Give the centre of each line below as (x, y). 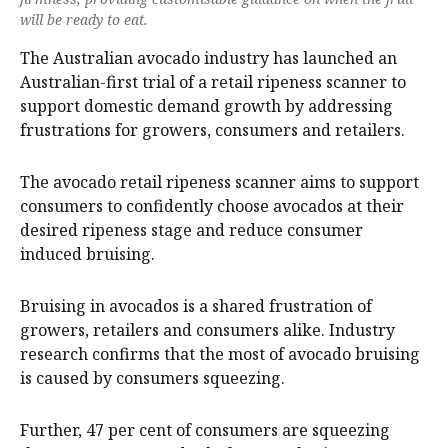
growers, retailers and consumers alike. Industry (207, 329)
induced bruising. (87, 253)
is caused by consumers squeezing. (152, 377)
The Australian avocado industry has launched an (208, 57)
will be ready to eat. (84, 19)
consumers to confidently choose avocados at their (212, 205)
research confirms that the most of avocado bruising (220, 353)
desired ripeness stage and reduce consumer (191, 229)
